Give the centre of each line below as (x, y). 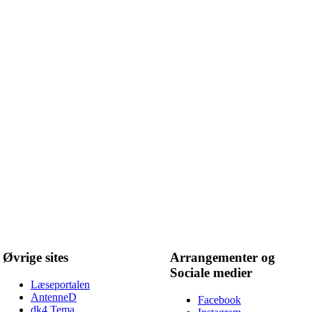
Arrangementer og (223, 258)
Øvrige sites (36, 258)
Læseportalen (60, 285)
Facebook (219, 300)
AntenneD (54, 297)
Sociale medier (211, 273)
